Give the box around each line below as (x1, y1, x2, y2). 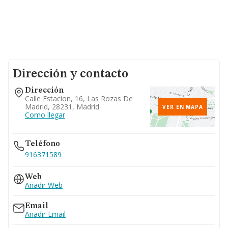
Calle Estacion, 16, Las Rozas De (25, 94, 133, 103)
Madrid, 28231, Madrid (25, 102, 99, 111)
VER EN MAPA (162, 103, 203, 110)
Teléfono (25, 140, 60, 148)
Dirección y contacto (13, 68, 128, 80)
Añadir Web (25, 180, 63, 190)
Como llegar (25, 110, 65, 120)
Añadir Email (25, 209, 66, 219)
